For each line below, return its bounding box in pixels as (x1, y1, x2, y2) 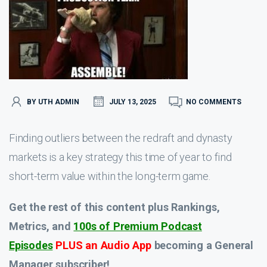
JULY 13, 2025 (109, 97, 156, 106)
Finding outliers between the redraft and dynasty (9, 132, 232, 144)
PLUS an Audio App (55, 239, 154, 252)
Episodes (9, 239, 53, 252)
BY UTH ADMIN (27, 97, 79, 106)
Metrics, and (9, 220, 71, 232)
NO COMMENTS (186, 97, 241, 106)
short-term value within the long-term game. (9, 170, 210, 182)
